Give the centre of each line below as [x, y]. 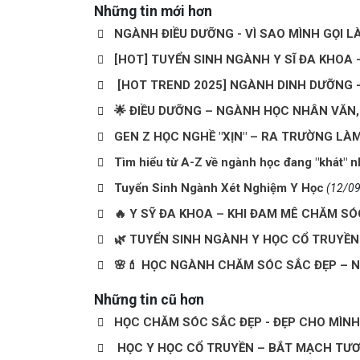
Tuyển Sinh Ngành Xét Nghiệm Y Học [219, 188]
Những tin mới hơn [153, 11]
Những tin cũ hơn [149, 300]
